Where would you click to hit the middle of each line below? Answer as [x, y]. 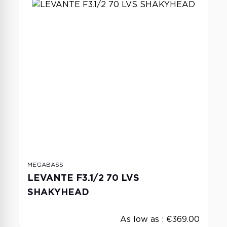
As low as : [143, 219]
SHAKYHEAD [58, 192]
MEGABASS [45, 164]
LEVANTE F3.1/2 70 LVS [83, 178]
